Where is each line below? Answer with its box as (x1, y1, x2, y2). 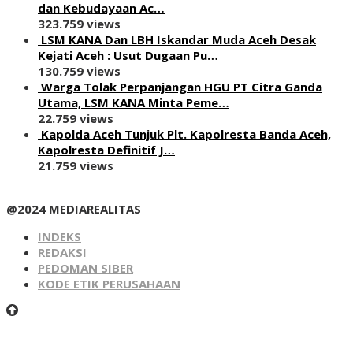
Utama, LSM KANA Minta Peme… (38, 94, 229, 110)
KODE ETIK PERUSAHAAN (38, 275, 180, 292)
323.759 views (38, 15, 121, 32)
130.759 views (38, 62, 121, 79)
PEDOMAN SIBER (38, 259, 133, 276)
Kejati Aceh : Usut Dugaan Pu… (38, 46, 218, 63)
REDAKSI (38, 243, 87, 260)
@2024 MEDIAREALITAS (6, 200, 141, 217)
